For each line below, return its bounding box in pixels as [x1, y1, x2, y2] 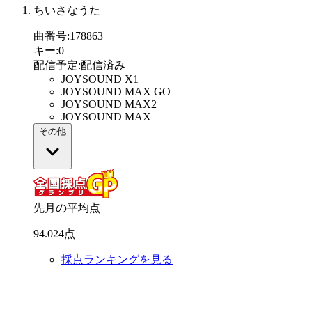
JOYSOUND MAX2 [61, 98, 157, 111]
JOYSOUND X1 [61, 73, 139, 86]
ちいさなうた [33, 4, 100, 17]
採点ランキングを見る [61, 253, 173, 266]
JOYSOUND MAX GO [61, 86, 171, 98]
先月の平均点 [33, 202, 100, 214]
